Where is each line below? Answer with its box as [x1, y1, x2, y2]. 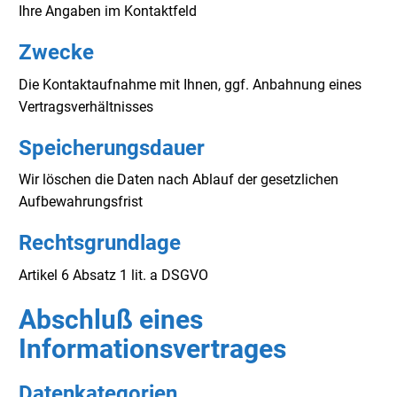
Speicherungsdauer [19, 135, 205, 160]
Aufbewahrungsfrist [19, 193, 143, 211]
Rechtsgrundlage [19, 230, 181, 256]
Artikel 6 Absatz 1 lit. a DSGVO [19, 266, 208, 284]
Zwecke [19, 40, 94, 66]
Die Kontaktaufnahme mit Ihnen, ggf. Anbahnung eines [19, 75, 362, 93]
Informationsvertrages [19, 332, 286, 364]
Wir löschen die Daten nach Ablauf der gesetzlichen [19, 171, 339, 189]
